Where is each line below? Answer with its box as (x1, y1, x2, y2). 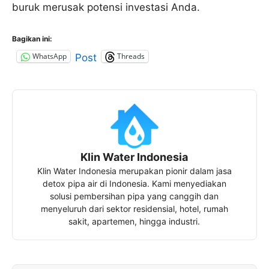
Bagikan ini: (12, 34, 52, 43)
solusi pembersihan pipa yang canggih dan (50, 190, 219, 201)
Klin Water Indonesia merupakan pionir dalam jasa (37, 165, 232, 176)
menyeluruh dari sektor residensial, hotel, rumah (40, 203, 228, 214)
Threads (117, 51, 145, 62)
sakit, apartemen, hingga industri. (68, 216, 201, 226)
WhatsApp (32, 51, 67, 62)
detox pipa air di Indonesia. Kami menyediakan (42, 178, 226, 189)
